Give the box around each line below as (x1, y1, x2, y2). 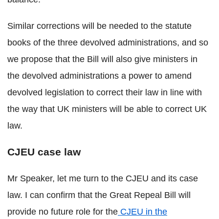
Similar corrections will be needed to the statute (7, 21, 192, 31)
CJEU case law (7, 146, 81, 158)
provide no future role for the (7, 207, 118, 217)
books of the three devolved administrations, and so (7, 38, 208, 48)
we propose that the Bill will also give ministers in (7, 54, 197, 65)
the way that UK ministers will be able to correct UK (7, 104, 207, 114)
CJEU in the (118, 207, 167, 217)
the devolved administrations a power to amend (7, 71, 192, 81)
